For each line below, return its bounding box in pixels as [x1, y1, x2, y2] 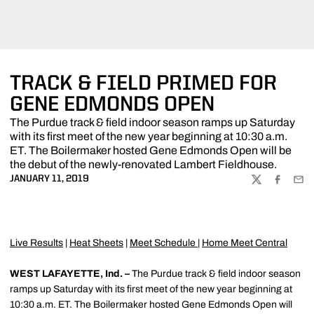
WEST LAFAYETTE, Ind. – [10, 268, 130, 279]
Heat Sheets [69, 238, 123, 248]
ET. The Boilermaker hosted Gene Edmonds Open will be [10, 144, 292, 156]
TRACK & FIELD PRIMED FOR [10, 74, 277, 95]
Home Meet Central [202, 238, 287, 248]
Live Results [10, 238, 63, 248]
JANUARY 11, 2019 [10, 174, 89, 184]
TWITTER [250, 180, 292, 190]
